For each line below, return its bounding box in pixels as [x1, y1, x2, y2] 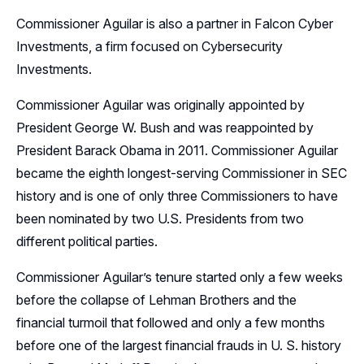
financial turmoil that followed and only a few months [16, 314, 325, 331]
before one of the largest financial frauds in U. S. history [16, 337, 341, 353]
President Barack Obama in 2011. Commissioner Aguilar [16, 142, 338, 158]
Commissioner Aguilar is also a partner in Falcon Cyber [16, 15, 333, 32]
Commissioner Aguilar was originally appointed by [16, 97, 305, 113]
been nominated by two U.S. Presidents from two [16, 210, 304, 227]
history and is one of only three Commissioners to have [16, 188, 338, 204]
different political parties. [16, 233, 158, 249]
